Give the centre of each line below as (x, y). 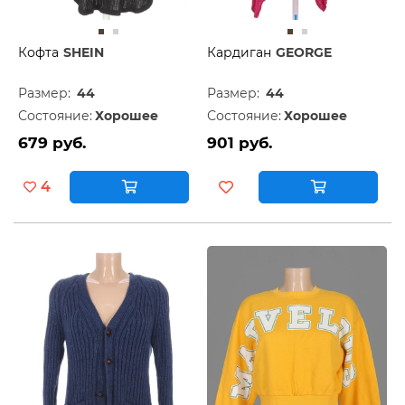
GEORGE (304, 52)
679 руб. (52, 142)
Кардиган (239, 52)
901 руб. (240, 142)
